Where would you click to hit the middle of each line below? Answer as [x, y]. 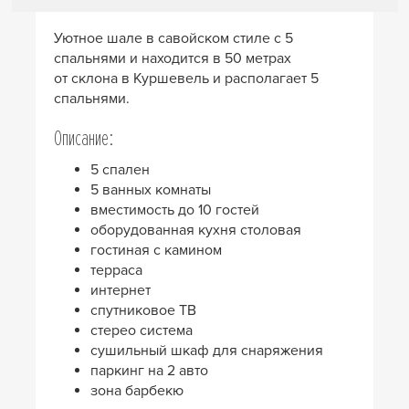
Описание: [84, 138]
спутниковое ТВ [143, 310]
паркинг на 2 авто [149, 370]
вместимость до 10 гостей [175, 210]
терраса [116, 270]
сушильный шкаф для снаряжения [207, 350]
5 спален [120, 169]
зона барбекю [137, 390]
